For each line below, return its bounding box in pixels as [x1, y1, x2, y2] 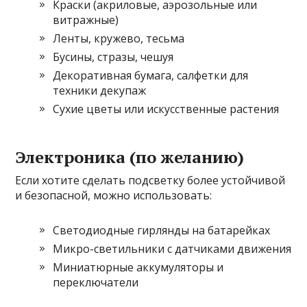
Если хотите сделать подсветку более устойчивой [15, 172, 286, 188]
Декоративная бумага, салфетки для [53, 67, 249, 83]
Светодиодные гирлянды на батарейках [53, 222, 271, 238]
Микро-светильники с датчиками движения [53, 241, 292, 256]
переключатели [53, 274, 139, 290]
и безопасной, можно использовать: [15, 187, 212, 203]
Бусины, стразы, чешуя [53, 49, 174, 64]
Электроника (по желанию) [15, 145, 245, 168]
